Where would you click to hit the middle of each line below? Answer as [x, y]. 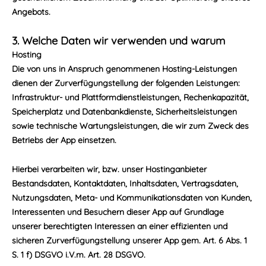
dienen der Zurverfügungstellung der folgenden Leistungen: [126, 83]
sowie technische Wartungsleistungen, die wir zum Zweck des [130, 126]
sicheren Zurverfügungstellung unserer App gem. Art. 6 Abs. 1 [129, 240]
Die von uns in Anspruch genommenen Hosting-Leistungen [124, 69]
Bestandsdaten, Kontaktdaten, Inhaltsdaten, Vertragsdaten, [125, 183]
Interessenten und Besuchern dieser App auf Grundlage [118, 212]
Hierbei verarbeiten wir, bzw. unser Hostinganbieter [109, 169]
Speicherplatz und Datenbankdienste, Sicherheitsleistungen [124, 112]
